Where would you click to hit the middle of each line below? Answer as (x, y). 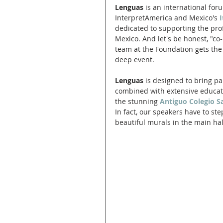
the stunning (137, 101)
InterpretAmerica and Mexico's (166, 17)
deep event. (136, 59)
